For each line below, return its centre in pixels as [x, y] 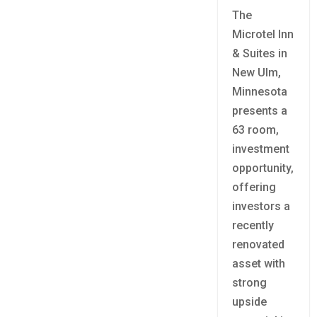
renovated [259, 245]
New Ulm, [257, 73]
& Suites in [260, 54]
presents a [260, 111]
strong [250, 283]
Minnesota [260, 92]
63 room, [256, 130]
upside [250, 302]
